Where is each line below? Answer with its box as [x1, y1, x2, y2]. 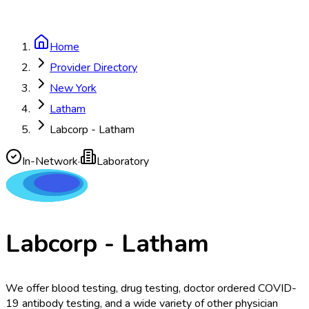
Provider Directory [50, 60, 137, 75]
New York [50, 81, 97, 96]
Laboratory [97, 154, 149, 169]
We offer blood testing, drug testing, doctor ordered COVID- [6, 281, 297, 297]
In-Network [22, 154, 78, 169]
